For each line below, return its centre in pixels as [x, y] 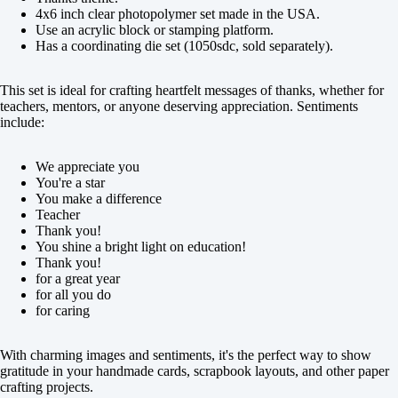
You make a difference [99, 199]
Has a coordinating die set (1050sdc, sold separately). [184, 46]
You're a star [70, 183]
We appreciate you [88, 167]
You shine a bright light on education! [141, 247]
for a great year [78, 279]
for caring [63, 310]
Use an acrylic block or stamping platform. [155, 30]
